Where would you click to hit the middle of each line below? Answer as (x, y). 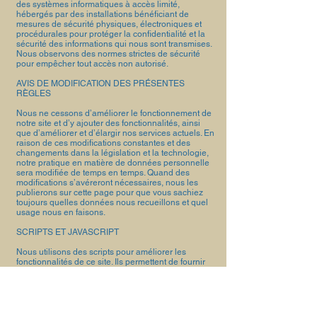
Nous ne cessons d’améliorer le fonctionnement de (114, 113)
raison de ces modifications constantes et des (103, 143)
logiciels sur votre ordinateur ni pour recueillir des (111, 292)
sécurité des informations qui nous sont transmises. (114, 44)
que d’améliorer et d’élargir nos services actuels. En (115, 133)
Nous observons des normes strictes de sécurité (108, 54)
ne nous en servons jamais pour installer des (102, 282)
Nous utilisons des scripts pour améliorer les (101, 252)
